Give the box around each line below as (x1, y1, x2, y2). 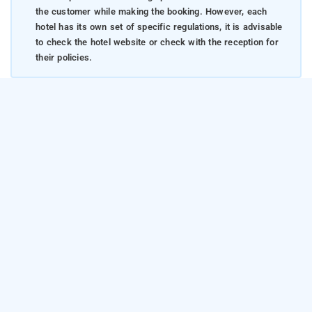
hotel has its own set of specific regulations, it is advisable (36, 22, 283, 33)
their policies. (36, 52, 93, 63)
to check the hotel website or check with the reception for (36, 37, 279, 48)
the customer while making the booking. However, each (36, 6, 267, 17)
